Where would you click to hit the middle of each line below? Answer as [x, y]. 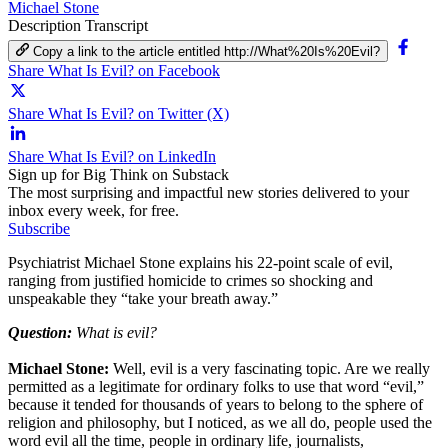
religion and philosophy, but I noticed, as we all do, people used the [220, 422]
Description [46, 25]
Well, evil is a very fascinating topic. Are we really [269, 368]
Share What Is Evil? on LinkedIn [112, 156]
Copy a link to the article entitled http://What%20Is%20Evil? [207, 51]
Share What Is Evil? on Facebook [114, 70]
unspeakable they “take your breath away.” [143, 298]
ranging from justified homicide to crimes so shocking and [190, 280]
